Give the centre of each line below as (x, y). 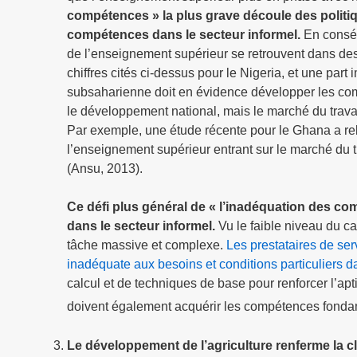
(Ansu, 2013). (105, 169)
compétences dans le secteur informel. (184, 35)
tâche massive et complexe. (147, 245)
